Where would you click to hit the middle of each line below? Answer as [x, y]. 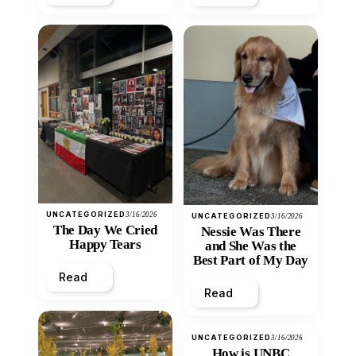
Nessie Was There [251, 231]
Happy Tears [105, 244]
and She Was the [251, 246]
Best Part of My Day [251, 260]
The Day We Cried [105, 230]
